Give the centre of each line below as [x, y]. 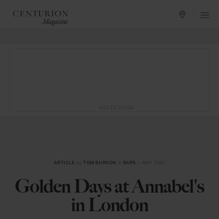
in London [109, 205]
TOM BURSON [100, 163]
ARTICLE [65, 163]
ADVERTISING [117, 108]
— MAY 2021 [150, 163]
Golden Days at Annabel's [109, 186]
